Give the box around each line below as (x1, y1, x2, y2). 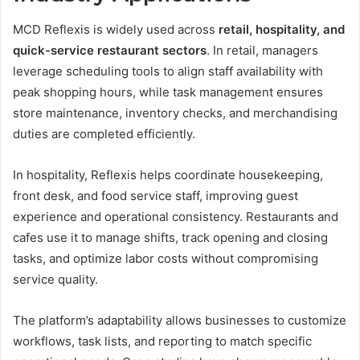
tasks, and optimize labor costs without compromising (13, 251, 318, 267)
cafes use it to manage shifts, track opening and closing (13, 230, 328, 246)
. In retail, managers (207, 43, 318, 59)
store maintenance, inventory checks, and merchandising (13, 105, 337, 121)
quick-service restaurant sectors (13, 43, 207, 59)
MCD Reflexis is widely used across (13, 22, 219, 38)
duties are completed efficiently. (13, 126, 195, 142)
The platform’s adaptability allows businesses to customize (13, 313, 346, 329)
